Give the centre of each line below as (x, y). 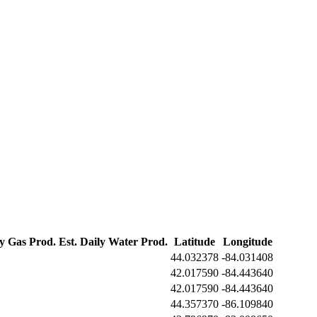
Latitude (195, 242)
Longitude (247, 242)
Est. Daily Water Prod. (113, 242)
